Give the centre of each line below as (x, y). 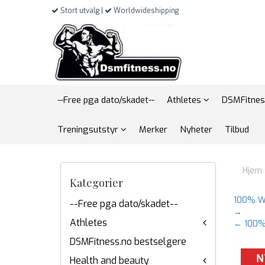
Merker (153, 130)
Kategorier (96, 183)
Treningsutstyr (89, 130)
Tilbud (237, 130)
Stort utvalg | (82, 11)
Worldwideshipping (145, 11)
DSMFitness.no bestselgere (128, 242)
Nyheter (196, 130)
